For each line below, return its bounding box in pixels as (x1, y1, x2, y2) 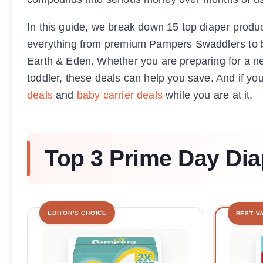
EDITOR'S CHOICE (48, 209, 107, 216)
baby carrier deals (76, 89, 163, 101)
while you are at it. (162, 89, 253, 101)
